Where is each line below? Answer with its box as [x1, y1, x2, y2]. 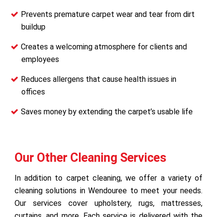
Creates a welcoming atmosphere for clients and [21, 42, 187, 51]
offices [21, 87, 45, 96]
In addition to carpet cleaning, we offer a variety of [15, 173, 202, 183]
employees [21, 54, 59, 64]
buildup [21, 22, 46, 31]
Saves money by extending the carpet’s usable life [21, 107, 193, 116]
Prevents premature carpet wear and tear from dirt [21, 9, 195, 19]
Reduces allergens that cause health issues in [21, 74, 176, 84]
